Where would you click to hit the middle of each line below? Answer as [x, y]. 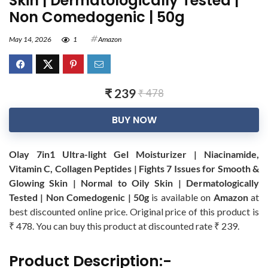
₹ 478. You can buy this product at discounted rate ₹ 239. [124, 226]
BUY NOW [134, 120]
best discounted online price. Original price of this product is [134, 211]
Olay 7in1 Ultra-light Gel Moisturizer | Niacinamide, [134, 154]
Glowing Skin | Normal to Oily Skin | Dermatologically [134, 183]
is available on [181, 197]
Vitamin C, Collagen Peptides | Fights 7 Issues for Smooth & [134, 168]
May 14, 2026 [30, 39]
